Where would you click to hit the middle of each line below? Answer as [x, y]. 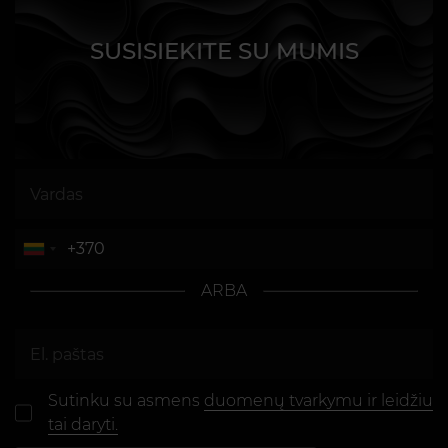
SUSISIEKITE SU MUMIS [224, 50]
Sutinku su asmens [125, 401]
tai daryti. [82, 425]
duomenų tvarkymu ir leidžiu [318, 401]
